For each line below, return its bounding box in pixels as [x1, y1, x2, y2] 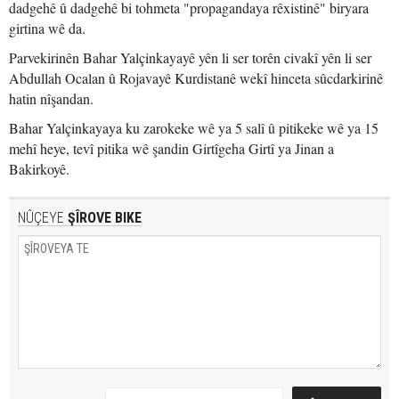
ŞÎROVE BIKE [64, 209, 142, 226]
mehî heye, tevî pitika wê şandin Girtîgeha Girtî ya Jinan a [9, 139, 334, 158]
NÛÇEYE [18, 209, 64, 226]
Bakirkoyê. [9, 159, 69, 178]
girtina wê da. [9, 19, 85, 37]
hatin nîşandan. [9, 89, 94, 108]
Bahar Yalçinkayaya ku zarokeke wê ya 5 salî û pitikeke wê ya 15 [9, 118, 379, 137]
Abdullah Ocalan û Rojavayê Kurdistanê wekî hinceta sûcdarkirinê [9, 69, 383, 87]
